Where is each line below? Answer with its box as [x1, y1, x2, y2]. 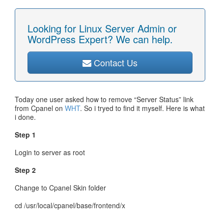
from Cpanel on [15, 103, 65, 113]
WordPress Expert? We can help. [27, 32, 173, 46]
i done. [15, 112, 36, 122]
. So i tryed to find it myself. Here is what [80, 103, 205, 113]
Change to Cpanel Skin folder [15, 183, 106, 192]
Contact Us [91, 56, 137, 69]
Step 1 [15, 130, 36, 139]
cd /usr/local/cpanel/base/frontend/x [15, 200, 125, 210]
